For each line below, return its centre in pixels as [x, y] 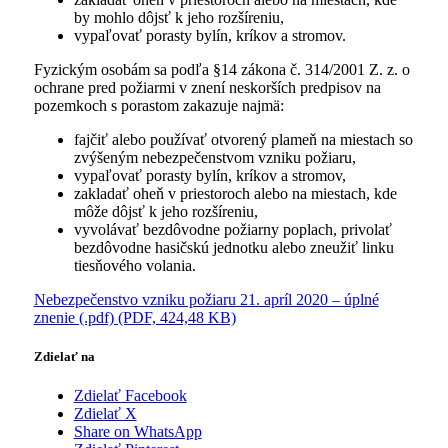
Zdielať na [64, 356]
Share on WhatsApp [137, 432]
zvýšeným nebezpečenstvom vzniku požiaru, [214, 157]
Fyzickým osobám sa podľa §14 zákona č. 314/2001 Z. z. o [221, 69]
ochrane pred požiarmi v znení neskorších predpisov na [207, 87]
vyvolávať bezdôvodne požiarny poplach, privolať [232, 229]
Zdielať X [105, 414]
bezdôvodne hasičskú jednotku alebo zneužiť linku [233, 247]
